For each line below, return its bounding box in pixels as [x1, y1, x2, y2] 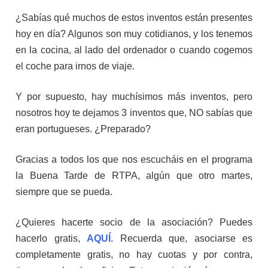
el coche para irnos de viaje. [16, 61, 137, 72]
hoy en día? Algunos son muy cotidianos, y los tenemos [16, 29, 252, 39]
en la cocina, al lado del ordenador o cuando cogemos [16, 45, 252, 56]
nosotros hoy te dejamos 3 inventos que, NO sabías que [16, 108, 252, 118]
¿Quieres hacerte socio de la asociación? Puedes [16, 217, 252, 228]
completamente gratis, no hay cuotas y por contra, [16, 249, 252, 260]
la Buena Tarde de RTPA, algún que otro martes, [16, 170, 252, 181]
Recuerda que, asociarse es [120, 233, 252, 244]
